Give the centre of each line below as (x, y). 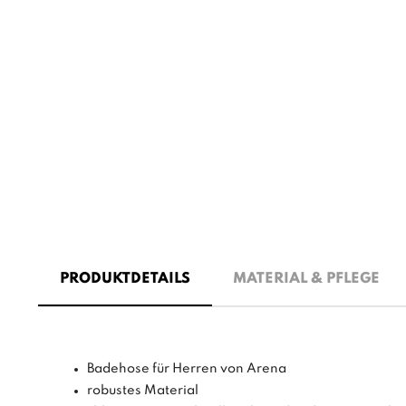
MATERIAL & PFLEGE (306, 280)
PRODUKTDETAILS (125, 280)
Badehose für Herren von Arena (186, 369)
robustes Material (142, 391)
